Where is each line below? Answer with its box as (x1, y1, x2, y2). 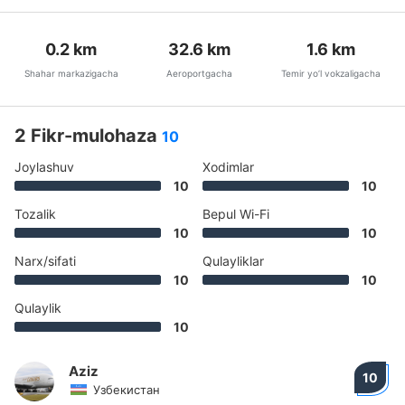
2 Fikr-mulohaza (14, 125, 162, 146)
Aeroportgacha (166, 68, 233, 79)
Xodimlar (202, 159, 254, 174)
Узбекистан (93, 382, 160, 397)
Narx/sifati (14, 253, 76, 268)
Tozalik (14, 206, 56, 221)
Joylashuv (14, 159, 74, 174)
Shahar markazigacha (24, 68, 118, 79)
